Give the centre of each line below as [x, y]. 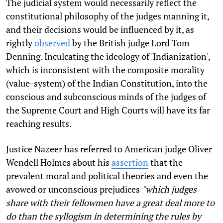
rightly [20, 43]
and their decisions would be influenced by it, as [100, 29]
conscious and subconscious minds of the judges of [106, 96]
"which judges [169, 189]
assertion [130, 162]
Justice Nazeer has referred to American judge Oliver [109, 149]
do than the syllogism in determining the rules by [104, 216]
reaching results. [39, 123]
